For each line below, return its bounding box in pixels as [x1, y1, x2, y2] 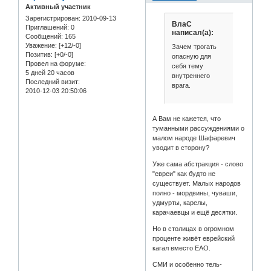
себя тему [171, 62, 203, 70]
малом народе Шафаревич [152, 134, 236, 142]
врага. [171, 82, 191, 90]
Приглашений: [25, 24, 69, 31]
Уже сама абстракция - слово [152, 160, 244, 168]
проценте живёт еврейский [152, 234, 235, 242]
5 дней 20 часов [25, 69, 74, 77]
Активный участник [25, 2, 91, 10]
